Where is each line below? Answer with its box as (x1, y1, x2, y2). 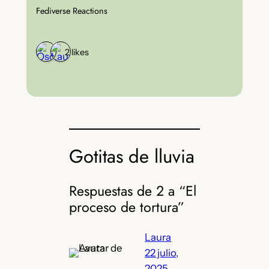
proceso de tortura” (69, 196, 185, 217)
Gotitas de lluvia (69, 142, 195, 170)
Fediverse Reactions (35, 4, 107, 17)
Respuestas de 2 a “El (69, 180, 197, 201)
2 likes (64, 46, 89, 58)
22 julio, (145, 246, 179, 259)
